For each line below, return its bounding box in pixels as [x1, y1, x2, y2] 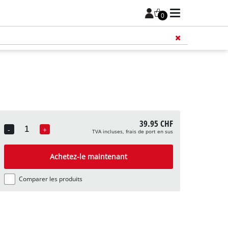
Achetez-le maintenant [49, 152, 127, 162]
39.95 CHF [139, 118, 173, 130]
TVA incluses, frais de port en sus [92, 128, 173, 135]
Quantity [14, 131, 44, 141]
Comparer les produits [18, 175, 82, 183]
